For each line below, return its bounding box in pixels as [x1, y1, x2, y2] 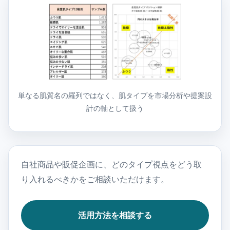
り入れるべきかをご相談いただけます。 [21, 175, 169, 184]
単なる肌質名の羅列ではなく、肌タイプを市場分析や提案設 [18, 91, 212, 100]
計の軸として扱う [86, 104, 144, 113]
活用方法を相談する [78, 211, 152, 220]
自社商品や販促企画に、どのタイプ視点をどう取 [21, 160, 202, 169]
